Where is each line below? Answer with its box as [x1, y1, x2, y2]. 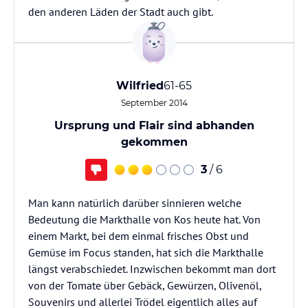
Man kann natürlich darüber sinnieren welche [28, 196, 241, 210]
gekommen [120, 135, 188, 148]
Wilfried [116, 79, 164, 92]
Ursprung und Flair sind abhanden [54, 119, 254, 132]
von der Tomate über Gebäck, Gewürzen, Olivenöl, [28, 278, 261, 292]
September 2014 [120, 98, 188, 108]
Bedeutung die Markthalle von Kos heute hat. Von [28, 212, 261, 226]
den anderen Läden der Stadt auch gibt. [28, 5, 213, 19]
